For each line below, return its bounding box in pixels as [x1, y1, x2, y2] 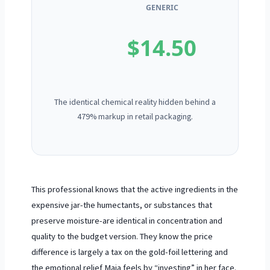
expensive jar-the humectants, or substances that [31, 199, 212, 211]
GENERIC [145, 2, 178, 13]
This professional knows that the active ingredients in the [31, 184, 238, 195]
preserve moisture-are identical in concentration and [31, 215, 222, 227]
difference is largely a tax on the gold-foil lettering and [31, 246, 228, 258]
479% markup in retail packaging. [77, 111, 193, 122]
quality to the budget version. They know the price [31, 231, 213, 242]
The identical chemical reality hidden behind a [54, 96, 216, 108]
